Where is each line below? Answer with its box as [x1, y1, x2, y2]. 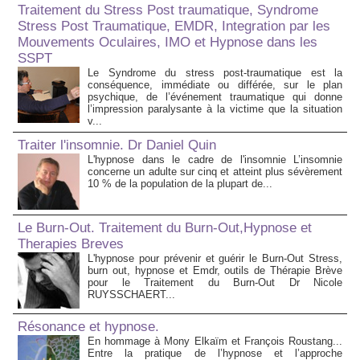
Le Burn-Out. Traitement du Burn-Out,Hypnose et [18, 220, 312, 236]
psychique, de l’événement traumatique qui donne [88, 91, 342, 104]
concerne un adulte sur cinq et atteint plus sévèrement [88, 166, 342, 178]
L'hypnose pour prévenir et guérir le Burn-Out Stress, [88, 252, 342, 265]
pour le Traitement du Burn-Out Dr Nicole [88, 276, 342, 289]
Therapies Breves [18, 236, 124, 252]
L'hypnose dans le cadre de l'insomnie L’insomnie [88, 153, 342, 166]
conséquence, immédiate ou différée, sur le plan [88, 79, 342, 92]
